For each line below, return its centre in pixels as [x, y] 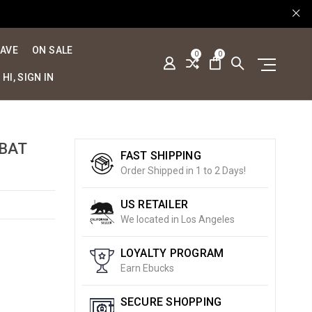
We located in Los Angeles [177, 219]
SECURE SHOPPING [171, 302]
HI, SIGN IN [28, 77]
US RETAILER [154, 204]
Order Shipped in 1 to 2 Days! [183, 171]
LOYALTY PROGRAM [172, 253]
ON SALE [53, 50]
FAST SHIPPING [161, 156]
